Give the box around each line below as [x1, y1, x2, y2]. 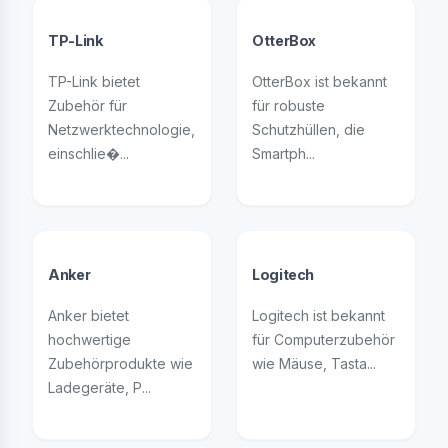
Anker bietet [48, 307, 129, 324]
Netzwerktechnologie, [48, 121, 195, 138]
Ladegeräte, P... [48, 379, 151, 396]
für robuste [252, 97, 325, 114]
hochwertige [48, 331, 131, 348]
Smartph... [252, 145, 315, 162]
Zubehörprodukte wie [48, 355, 193, 372]
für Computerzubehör [252, 331, 395, 348]
